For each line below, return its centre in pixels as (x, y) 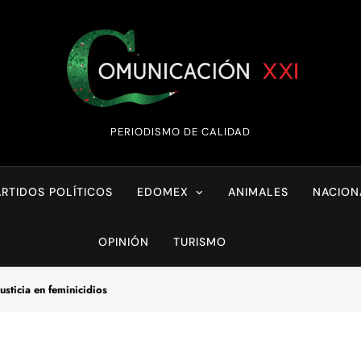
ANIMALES (259, 192)
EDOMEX (163, 192)
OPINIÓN (123, 242)
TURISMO (199, 242)
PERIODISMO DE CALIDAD (180, 132)
